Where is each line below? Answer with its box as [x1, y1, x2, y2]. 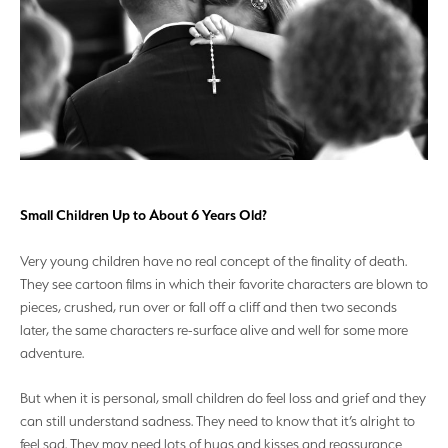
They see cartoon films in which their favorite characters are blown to [20, 275, 428, 292]
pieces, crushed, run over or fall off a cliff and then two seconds [20, 298, 397, 315]
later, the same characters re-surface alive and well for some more [20, 321, 408, 338]
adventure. [20, 344, 84, 361]
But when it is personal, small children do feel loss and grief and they [20, 390, 426, 407]
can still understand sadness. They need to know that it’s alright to [20, 413, 415, 430]
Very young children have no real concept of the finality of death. [20, 252, 407, 269]
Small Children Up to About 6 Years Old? [20, 206, 267, 225]
